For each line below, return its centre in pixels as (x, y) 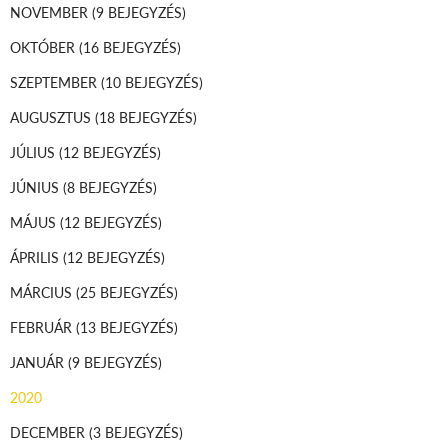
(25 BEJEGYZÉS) (127, 291)
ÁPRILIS (36, 256)
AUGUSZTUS (52, 116)
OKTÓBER (44, 46)
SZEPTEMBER (55, 81)
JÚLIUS (34, 151)
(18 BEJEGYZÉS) (146, 116)
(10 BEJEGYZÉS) (152, 81)
